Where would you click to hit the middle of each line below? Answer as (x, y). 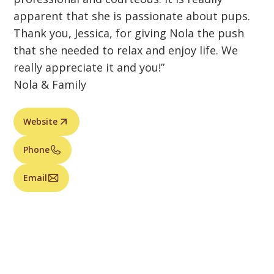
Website (41, 121)
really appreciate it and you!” (89, 67)
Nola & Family (50, 84)
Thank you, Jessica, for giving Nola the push (129, 33)
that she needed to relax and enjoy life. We (126, 50)
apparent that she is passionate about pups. (132, 16)
